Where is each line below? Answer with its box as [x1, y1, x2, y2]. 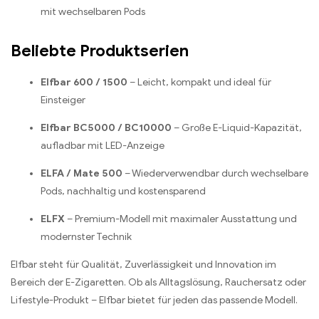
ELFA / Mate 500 [41, 167, 122, 180]
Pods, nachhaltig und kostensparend [41, 185, 206, 198]
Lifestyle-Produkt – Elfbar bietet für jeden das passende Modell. [11, 294, 298, 307]
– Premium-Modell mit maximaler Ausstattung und [65, 213, 297, 226]
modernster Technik [41, 231, 132, 244]
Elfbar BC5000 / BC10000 [41, 122, 172, 135]
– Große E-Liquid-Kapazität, [172, 122, 302, 135]
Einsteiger [41, 94, 85, 107]
